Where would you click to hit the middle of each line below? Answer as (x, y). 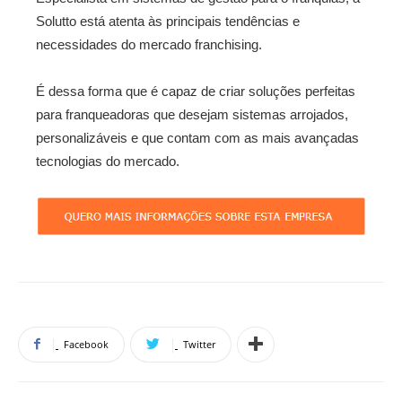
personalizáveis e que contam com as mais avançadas (197, 138)
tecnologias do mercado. (108, 162)
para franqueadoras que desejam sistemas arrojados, (192, 115)
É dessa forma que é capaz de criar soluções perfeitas (196, 92)
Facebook (86, 344)
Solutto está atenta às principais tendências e (168, 22)
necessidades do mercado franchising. (149, 45)
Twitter (199, 344)
